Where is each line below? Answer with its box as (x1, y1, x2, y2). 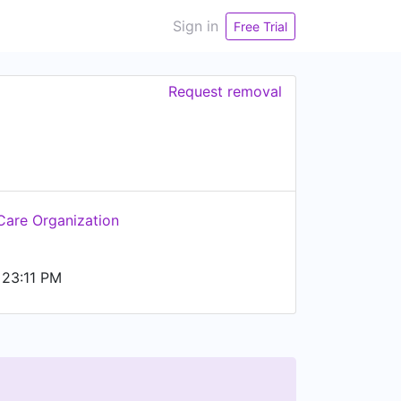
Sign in (173, 17, 218, 35)
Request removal (168, 82, 282, 100)
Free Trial (234, 18, 287, 34)
